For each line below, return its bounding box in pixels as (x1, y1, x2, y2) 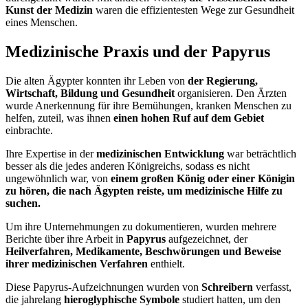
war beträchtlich (224, 148, 296, 160)
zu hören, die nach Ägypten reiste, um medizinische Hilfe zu (5, 185, 283, 197)
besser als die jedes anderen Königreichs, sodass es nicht (5, 160, 250, 173)
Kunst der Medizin (5, 4, 93, 16)
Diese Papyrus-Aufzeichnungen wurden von (5, 281, 201, 294)
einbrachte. (5, 124, 53, 137)
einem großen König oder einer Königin (111, 173, 295, 185)
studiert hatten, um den (179, 294, 280, 306)
